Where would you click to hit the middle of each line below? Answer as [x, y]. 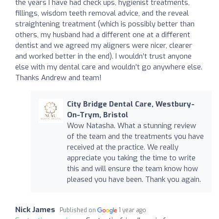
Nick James [35, 210]
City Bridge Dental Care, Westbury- [131, 104]
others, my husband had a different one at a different [103, 35]
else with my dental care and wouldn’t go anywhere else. [109, 67]
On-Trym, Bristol [97, 115]
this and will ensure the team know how [132, 169]
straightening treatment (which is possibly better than [105, 24]
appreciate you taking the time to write [131, 158]
